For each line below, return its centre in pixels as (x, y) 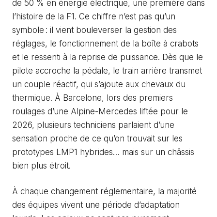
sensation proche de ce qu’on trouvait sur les (97, 138)
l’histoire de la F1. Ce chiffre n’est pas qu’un (94, 16)
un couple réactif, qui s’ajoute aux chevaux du (99, 84)
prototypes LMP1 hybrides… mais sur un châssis (103, 152)
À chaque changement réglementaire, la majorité (104, 191)
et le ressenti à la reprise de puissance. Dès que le (108, 57)
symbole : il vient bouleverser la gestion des (94, 30)
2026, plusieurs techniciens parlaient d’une (93, 125)
